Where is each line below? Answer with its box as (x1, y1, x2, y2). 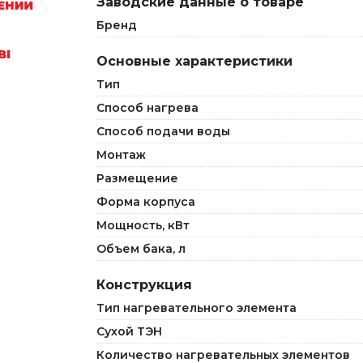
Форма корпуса (96, 194, 195, 209)
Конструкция (96, 277, 192, 293)
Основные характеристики (96, 53, 293, 69)
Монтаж (96, 147, 146, 162)
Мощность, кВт (96, 218, 190, 233)
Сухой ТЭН (96, 324, 162, 339)
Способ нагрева (96, 100, 199, 115)
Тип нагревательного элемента (96, 301, 297, 315)
